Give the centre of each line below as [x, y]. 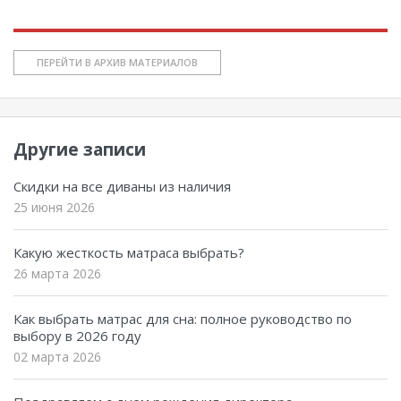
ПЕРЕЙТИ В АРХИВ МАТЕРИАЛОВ [117, 62]
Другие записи [80, 149]
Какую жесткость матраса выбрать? [129, 252]
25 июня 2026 [54, 207]
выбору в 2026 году [77, 335]
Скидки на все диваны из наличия [122, 186]
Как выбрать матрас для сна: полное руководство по [183, 318]
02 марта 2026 [57, 356]
